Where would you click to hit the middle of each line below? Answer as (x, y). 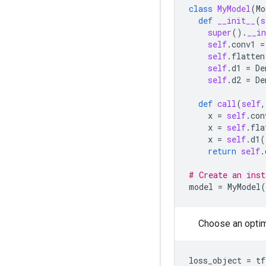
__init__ (236, 20)
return (222, 151)
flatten (248, 56)
